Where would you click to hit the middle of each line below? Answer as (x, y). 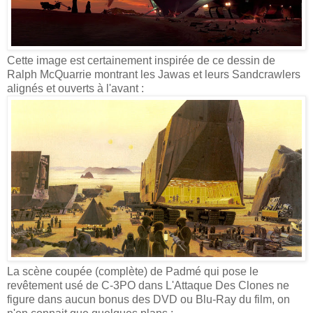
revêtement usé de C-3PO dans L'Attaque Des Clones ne (148, 285)
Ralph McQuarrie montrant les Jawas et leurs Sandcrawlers (154, 74)
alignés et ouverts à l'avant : (75, 88)
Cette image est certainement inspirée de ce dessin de (141, 60)
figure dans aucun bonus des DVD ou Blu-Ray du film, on (148, 299)
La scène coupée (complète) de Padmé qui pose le (133, 271)
